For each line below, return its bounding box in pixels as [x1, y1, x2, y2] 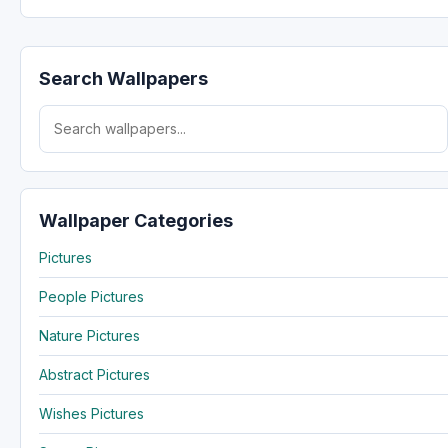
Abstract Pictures [39, 365, 150, 383]
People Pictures [39, 287, 144, 305]
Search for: [38, 105, 111, 123]
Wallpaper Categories [39, 209, 233, 231]
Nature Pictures [39, 326, 140, 344]
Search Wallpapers [39, 67, 208, 89]
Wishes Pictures [39, 404, 144, 422]
